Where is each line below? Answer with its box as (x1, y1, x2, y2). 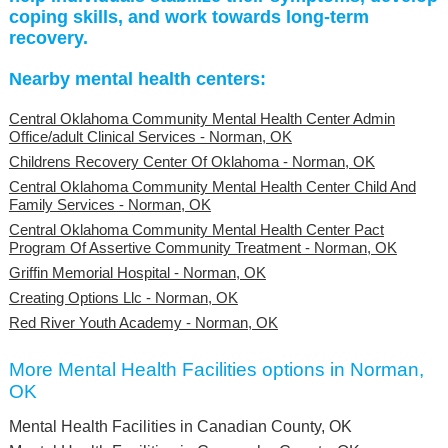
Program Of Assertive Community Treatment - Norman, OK (8, 238, 397, 256)
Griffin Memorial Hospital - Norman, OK (8, 263, 266, 281)
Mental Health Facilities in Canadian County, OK (8, 417, 352, 435)
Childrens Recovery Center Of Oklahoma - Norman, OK (8, 152, 375, 170)
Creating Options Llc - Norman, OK (8, 288, 238, 306)
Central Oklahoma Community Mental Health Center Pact (8, 220, 384, 238)
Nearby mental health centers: (8, 68, 266, 89)
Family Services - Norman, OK (8, 195, 211, 213)
